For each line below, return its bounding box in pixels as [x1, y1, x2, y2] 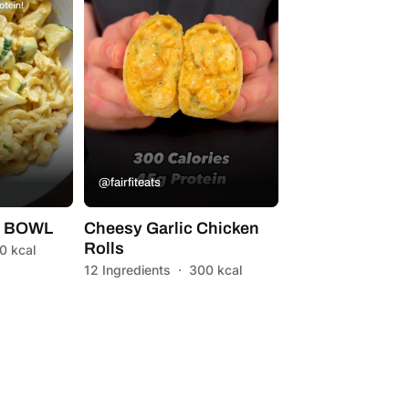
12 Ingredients [83, 261, 171, 278]
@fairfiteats [98, 175, 161, 189]
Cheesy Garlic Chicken [83, 218, 259, 237]
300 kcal [188, 261, 242, 278]
